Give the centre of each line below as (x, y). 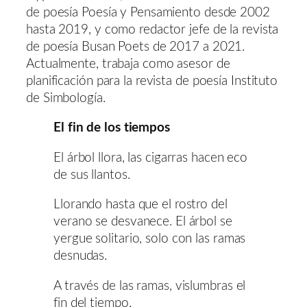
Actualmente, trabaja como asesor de (128, 64)
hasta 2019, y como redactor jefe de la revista (152, 29)
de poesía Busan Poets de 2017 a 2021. (136, 47)
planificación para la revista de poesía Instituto (152, 81)
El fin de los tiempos (112, 128)
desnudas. (81, 256)
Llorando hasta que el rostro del (140, 205)
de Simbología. (66, 98)
